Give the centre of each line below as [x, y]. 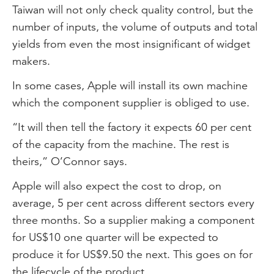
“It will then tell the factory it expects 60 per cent [132, 127]
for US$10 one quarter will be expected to [115, 237]
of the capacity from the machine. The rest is [121, 144]
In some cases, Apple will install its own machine [130, 85]
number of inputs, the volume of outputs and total [135, 27]
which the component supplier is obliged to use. [131, 102]
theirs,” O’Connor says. [70, 161]
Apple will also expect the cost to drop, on [117, 186]
